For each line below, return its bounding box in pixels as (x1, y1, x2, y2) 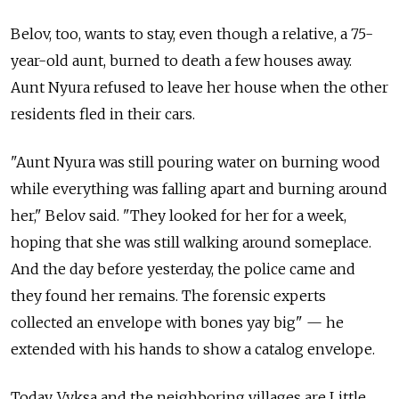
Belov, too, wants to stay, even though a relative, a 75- (11, 25, 373, 44)
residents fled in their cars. (11, 105, 195, 124)
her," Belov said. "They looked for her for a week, (11, 207, 346, 225)
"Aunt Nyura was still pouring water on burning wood (11, 153, 380, 172)
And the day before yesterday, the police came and (11, 260, 355, 279)
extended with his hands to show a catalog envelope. (11, 340, 375, 359)
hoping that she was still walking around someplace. (11, 233, 371, 252)
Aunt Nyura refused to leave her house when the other (11, 78, 388, 97)
